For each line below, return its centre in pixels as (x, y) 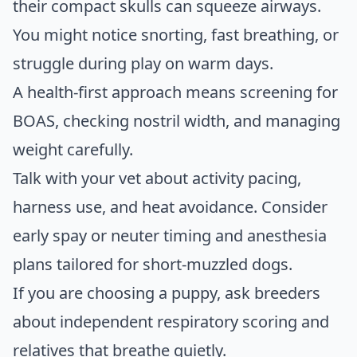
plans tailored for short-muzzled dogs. (153, 265)
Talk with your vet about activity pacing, (157, 178)
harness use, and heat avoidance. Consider (170, 207)
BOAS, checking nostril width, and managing (177, 121)
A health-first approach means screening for (175, 92)
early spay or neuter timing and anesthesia (170, 236)
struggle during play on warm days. (143, 64)
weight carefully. (73, 150)
